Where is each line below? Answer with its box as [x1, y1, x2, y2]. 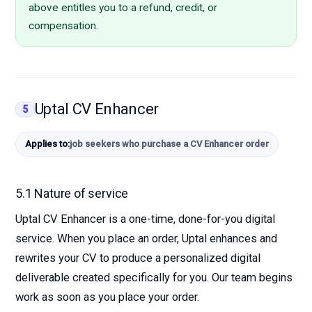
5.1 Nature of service [15, 186, 129, 201]
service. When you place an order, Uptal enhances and [15, 232, 277, 245]
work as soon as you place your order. [15, 290, 199, 304]
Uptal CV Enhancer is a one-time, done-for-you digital [15, 212, 275, 226]
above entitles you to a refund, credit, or [29, 1, 217, 14]
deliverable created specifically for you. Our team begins [15, 271, 292, 284]
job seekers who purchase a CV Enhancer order [70, 139, 269, 149]
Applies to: [25, 139, 70, 149]
